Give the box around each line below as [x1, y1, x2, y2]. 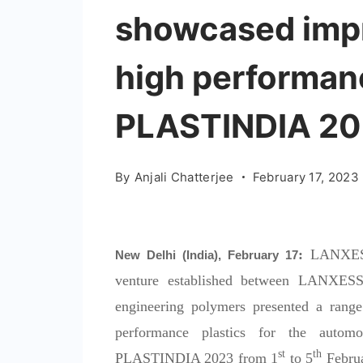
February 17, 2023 [252, 169, 359, 185]
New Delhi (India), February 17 [115, 247, 299, 262]
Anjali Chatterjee [134, 169, 234, 185]
